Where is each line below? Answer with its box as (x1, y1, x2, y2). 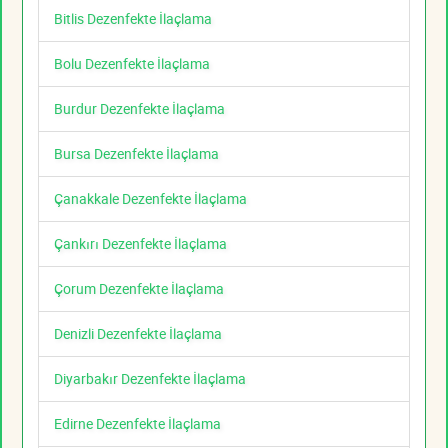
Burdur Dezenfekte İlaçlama (54, 99, 225, 119)
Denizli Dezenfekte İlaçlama (54, 324, 222, 344)
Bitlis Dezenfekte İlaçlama (54, 9, 212, 29)
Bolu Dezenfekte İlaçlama (54, 54, 210, 74)
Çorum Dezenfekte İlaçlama (54, 279, 224, 299)
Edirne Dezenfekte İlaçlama (54, 414, 221, 434)
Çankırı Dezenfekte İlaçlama (54, 234, 227, 254)
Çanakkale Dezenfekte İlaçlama (54, 189, 247, 209)
